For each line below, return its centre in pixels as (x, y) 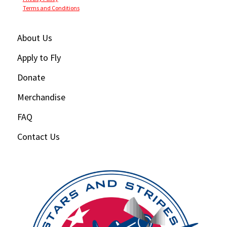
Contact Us (38, 137)
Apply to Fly (39, 58)
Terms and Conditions (51, 8)
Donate (31, 78)
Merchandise (41, 97)
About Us (34, 38)
